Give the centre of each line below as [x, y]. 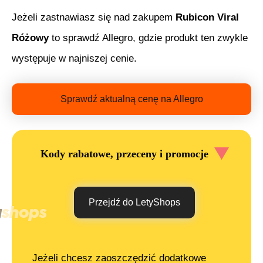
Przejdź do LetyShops [134, 203]
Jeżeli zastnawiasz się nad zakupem [94, 18]
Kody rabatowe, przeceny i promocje [124, 154]
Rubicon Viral [207, 18]
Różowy [30, 38]
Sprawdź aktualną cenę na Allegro [131, 99]
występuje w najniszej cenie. [74, 59]
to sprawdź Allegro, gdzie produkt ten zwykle [148, 38]
